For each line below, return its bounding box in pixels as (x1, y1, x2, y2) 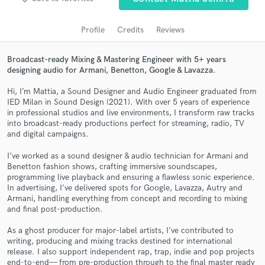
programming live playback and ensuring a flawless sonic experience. (7, 172, 255, 182)
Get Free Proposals (91, 140, 174, 154)
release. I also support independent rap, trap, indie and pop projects (7, 247, 254, 257)
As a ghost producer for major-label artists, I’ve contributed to (7, 225, 234, 236)
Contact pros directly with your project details (53, 161, 212, 172)
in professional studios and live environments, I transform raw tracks (7, 108, 254, 118)
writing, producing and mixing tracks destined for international (7, 236, 232, 247)
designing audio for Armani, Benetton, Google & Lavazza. (7, 64, 215, 75)
